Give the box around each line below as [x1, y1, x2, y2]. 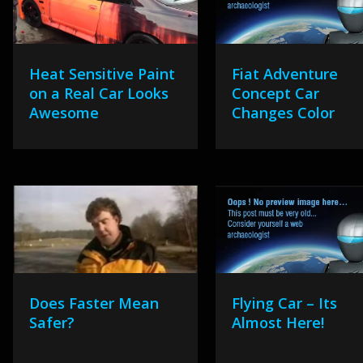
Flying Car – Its [232, 293, 338, 314]
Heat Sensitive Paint [28, 64, 175, 84]
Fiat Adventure [232, 64, 339, 84]
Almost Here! [232, 313, 325, 333]
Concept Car [232, 83, 320, 104]
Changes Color [232, 103, 335, 123]
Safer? [28, 313, 75, 333]
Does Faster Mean [28, 293, 159, 314]
